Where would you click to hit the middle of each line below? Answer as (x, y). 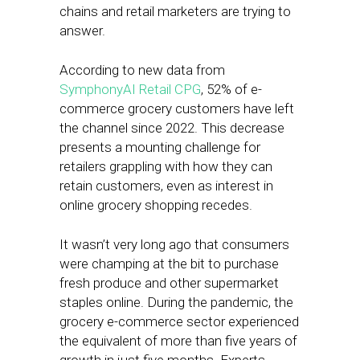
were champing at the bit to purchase (169, 264)
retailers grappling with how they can (166, 166)
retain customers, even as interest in (166, 186)
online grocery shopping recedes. (156, 205)
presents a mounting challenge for (160, 147)
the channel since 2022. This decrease (172, 128)
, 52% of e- (231, 89)
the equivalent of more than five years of (178, 341)
